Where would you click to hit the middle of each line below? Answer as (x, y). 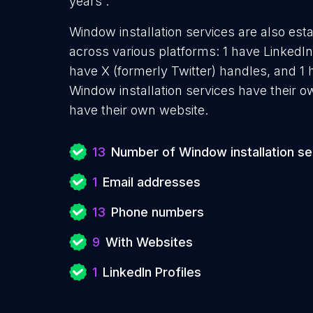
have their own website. (139, 110)
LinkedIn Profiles (152, 272)
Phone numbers (158, 212)
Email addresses (152, 182)
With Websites (149, 242)
